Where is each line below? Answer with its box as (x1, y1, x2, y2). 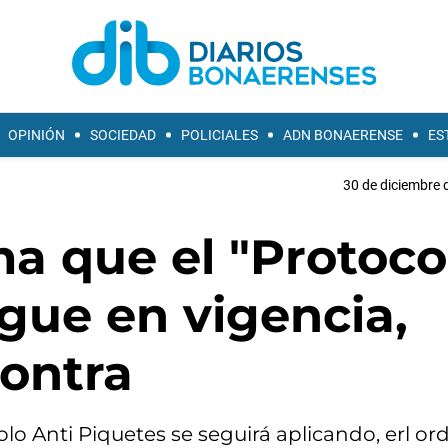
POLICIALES (181, 127, 258, 143)
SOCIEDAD (90, 127, 156, 143)
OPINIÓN (8, 127, 65, 143)
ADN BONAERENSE (283, 127, 403, 143)
